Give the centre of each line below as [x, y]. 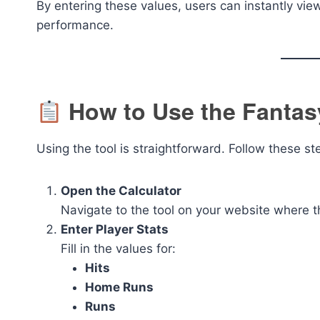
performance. [75, 25]
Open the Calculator [121, 191]
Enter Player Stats [115, 230]
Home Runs [119, 287]
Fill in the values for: [118, 249]
